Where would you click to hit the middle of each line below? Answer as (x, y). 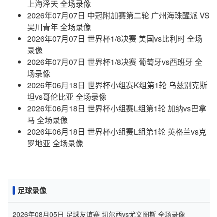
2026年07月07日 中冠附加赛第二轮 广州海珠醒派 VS (118, 15)
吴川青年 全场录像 (59, 27)
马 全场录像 (47, 120)
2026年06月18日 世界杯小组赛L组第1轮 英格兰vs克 (117, 132)
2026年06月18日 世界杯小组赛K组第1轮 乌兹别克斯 (117, 85)
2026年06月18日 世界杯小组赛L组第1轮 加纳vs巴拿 (117, 108)
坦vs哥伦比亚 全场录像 (67, 97)
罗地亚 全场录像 (55, 143)
